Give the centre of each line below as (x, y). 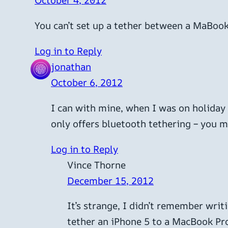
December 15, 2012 (110, 180)
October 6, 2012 (87, 82)
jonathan (71, 66)
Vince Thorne (96, 165)
